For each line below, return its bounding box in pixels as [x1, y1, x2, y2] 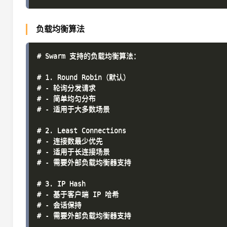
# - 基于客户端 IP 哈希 [37, 190, 119, 198]
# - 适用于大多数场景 [37, 105, 110, 113]
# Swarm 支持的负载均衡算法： [37, 52, 140, 60]
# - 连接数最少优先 [37, 137, 103, 145]
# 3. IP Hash [37, 179, 86, 187]
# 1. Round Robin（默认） [37, 73, 130, 81]
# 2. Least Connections [37, 126, 126, 134]
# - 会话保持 [37, 201, 82, 209]
